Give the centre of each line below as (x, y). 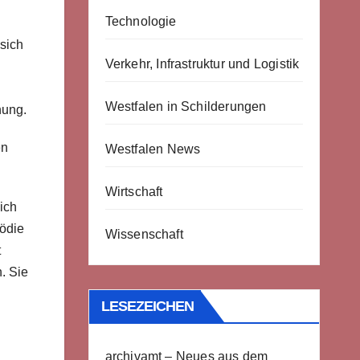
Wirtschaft (134, 192)
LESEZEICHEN (147, 306)
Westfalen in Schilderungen (186, 106)
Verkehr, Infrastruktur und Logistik (202, 64)
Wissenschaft (144, 234)
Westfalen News (153, 149)
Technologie (141, 21)
